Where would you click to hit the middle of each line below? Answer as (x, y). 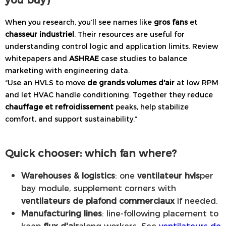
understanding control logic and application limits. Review (112, 46)
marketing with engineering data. (67, 70)
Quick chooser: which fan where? (91, 153)
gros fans (171, 22)
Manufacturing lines (62, 213)
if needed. (196, 201)
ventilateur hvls (168, 176)
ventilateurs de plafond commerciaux (98, 201)
